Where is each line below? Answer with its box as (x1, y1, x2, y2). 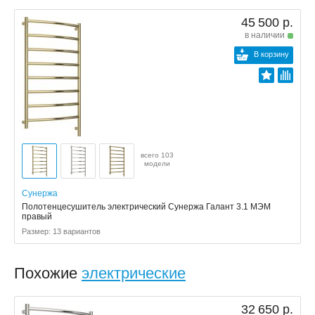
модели (144, 160, 170, 167)
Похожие (14, 264, 82, 282)
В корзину (254, 50, 289, 58)
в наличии (245, 30, 285, 40)
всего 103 (141, 151, 174, 159)
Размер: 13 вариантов (22, 227, 101, 236)
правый (22, 212, 52, 221)
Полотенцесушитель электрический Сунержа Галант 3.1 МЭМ (22, 202, 271, 212)
